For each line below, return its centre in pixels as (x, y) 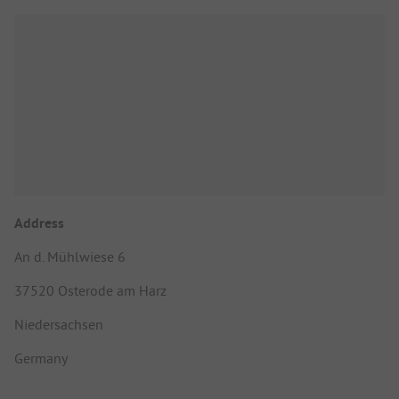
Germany (41, 358)
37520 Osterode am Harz (90, 290)
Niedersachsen (59, 324)
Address (39, 223)
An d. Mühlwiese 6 (70, 256)
